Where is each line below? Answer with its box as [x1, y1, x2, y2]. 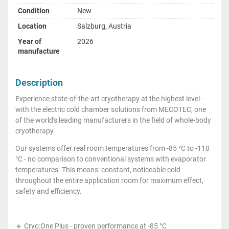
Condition [18, 6, 50, 15]
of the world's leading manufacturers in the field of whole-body [15, 116, 211, 124]
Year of [18, 37, 41, 45]
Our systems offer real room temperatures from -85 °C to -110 [15, 144, 210, 152]
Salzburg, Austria [77, 21, 131, 30]
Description [15, 77, 63, 88]
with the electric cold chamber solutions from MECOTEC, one [15, 105, 206, 113]
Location [18, 21, 47, 30]
